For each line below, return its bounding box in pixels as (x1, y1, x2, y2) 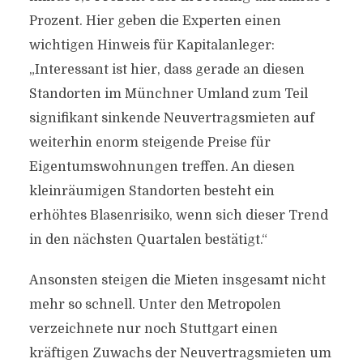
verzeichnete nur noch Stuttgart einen (28, 322, 278, 336)
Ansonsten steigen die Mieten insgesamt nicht (28, 273, 326, 288)
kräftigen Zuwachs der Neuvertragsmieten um (28, 346, 331, 361)
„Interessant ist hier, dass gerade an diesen (28, 62, 305, 77)
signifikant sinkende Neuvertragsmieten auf (28, 111, 314, 126)
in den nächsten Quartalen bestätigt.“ (28, 233, 267, 247)
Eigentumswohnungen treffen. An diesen (28, 160, 295, 174)
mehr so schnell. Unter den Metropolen (28, 297, 281, 312)
